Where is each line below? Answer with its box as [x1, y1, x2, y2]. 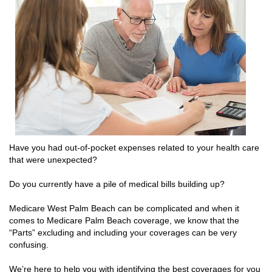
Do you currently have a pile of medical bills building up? [9, 178, 225, 189]
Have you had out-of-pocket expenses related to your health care [9, 142, 259, 152]
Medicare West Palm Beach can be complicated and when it [9, 203, 239, 213]
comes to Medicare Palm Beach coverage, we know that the [9, 215, 239, 225]
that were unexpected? [9, 154, 97, 165]
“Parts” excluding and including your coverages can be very [9, 227, 237, 237]
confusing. [9, 239, 51, 250]
